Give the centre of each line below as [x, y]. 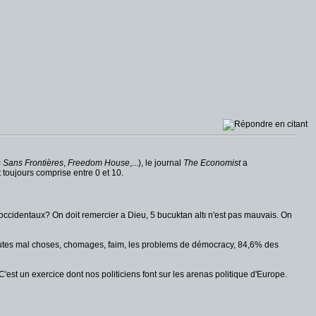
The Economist [212, 163]
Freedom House [99, 163]
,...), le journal [157, 163]
